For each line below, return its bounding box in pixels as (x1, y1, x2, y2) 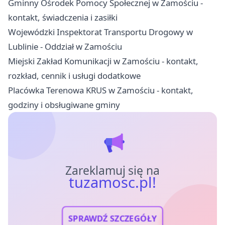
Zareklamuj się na (65, 162, 160, 178)
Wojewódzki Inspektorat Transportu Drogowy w (8, 26, 193, 38)
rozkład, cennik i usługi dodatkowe (8, 69, 141, 81)
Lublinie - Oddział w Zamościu (8, 40, 122, 52)
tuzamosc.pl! (68, 172, 157, 192)
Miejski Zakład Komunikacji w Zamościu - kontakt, (8, 55, 198, 67)
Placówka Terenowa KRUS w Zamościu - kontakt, (8, 84, 193, 96)
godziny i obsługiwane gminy (8, 98, 120, 110)
